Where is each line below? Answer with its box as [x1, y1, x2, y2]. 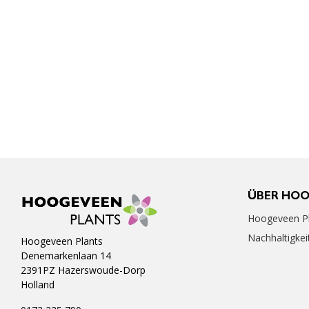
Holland [21, 277, 54, 291]
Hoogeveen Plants [21, 234, 103, 248]
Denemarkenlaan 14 [21, 248, 111, 262]
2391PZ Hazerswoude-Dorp [21, 263, 146, 277]
